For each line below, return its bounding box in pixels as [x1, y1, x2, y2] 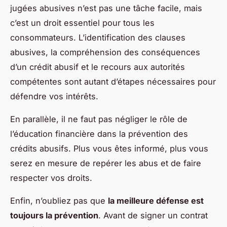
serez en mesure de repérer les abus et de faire [10, 158, 201, 168]
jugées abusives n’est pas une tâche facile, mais [10, 3, 202, 13]
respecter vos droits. [10, 172, 92, 183]
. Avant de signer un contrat [98, 210, 208, 220]
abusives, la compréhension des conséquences [10, 47, 200, 57]
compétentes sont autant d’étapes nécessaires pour [10, 76, 216, 87]
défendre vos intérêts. [10, 91, 98, 101]
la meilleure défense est [108, 195, 204, 206]
